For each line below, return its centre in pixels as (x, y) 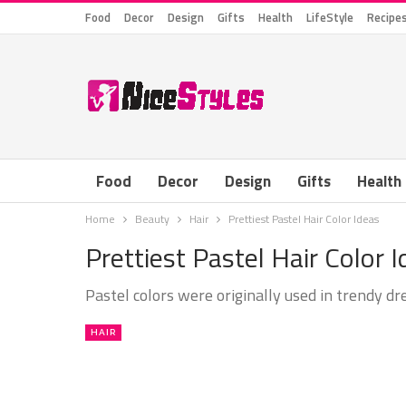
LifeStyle (330, 17)
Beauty (152, 219)
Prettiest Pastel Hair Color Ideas (304, 219)
